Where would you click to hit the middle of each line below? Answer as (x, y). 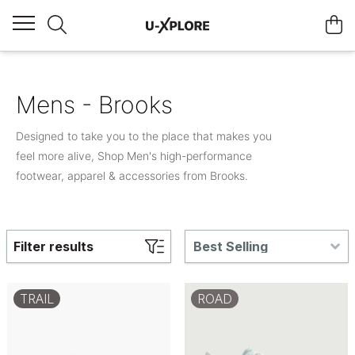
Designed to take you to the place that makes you (144, 136)
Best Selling (231, 246)
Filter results (53, 246)
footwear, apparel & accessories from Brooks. (132, 176)
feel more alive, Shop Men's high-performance (134, 156)
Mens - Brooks (94, 105)
